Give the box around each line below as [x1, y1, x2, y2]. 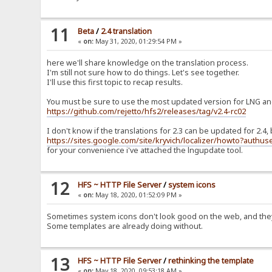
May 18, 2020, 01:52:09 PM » [93, 191, 183, 200]
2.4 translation [101, 26, 152, 37]
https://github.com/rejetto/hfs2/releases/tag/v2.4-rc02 [47, 106, 246, 117]
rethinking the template [168, 256, 254, 267]
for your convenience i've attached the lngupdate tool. [47, 145, 243, 156]
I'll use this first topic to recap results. [47, 77, 183, 88]
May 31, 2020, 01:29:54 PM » [93, 37, 183, 46]
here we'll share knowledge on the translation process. [47, 58, 249, 69]
